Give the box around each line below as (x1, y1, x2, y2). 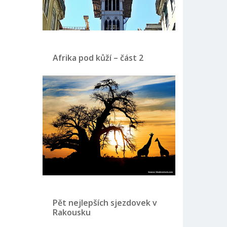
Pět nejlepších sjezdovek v (52, 197, 157, 208)
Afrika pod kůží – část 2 (52, 52, 143, 63)
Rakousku (52, 206, 91, 218)
